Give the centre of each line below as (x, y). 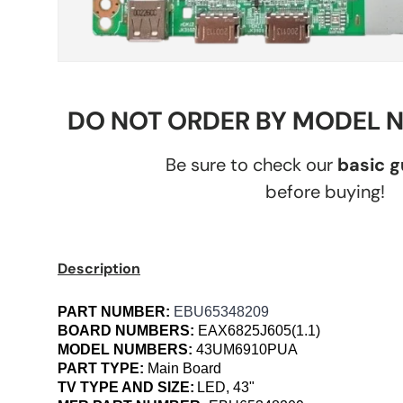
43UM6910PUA (247, 349)
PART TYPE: (103, 368)
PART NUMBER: (116, 311)
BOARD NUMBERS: (128, 330)
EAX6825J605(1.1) (259, 330)
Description (99, 268)
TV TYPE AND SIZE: (126, 387)
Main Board (184, 368)
